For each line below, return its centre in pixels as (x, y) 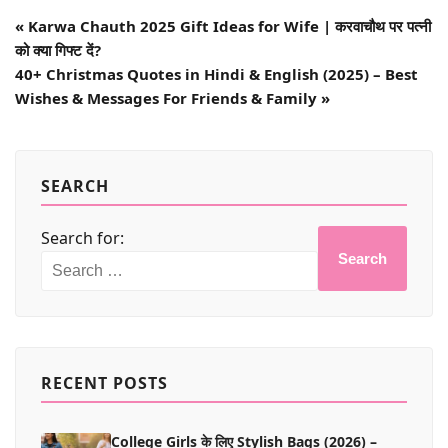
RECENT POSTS (104, 382)
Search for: (82, 237)
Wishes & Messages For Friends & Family (166, 97)
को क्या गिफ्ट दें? (58, 49)
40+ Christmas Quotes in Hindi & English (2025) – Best (216, 73)
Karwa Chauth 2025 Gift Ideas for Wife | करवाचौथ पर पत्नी (229, 25)
